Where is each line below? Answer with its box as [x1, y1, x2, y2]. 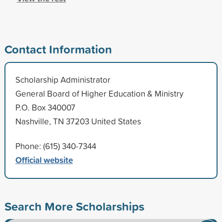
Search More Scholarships [4, 197, 144, 215]
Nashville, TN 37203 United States [15, 115, 141, 127]
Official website [15, 153, 73, 166]
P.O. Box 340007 [15, 101, 75, 113]
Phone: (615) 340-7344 [15, 140, 96, 152]
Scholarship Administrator [15, 73, 111, 85]
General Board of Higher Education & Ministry [15, 87, 183, 99]
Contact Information [4, 40, 112, 57]
